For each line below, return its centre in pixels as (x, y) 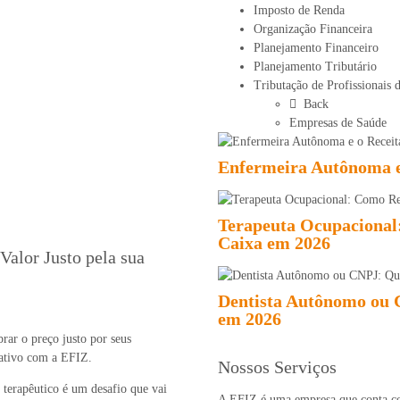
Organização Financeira (313, 29)
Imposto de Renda (299, 11)
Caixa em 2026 (274, 243)
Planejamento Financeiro (316, 48)
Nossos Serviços (277, 367)
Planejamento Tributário (315, 67)
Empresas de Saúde (338, 123)
